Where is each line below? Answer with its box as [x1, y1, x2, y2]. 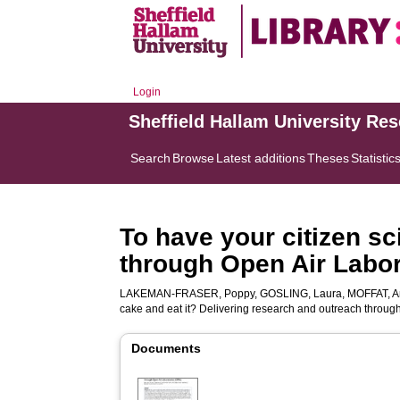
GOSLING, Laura [260, 287, 343, 300]
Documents [131, 341, 202, 355]
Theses [307, 151, 350, 165]
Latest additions [216, 151, 306, 165]
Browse [172, 151, 215, 165]
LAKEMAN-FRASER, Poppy [120, 287, 255, 300]
